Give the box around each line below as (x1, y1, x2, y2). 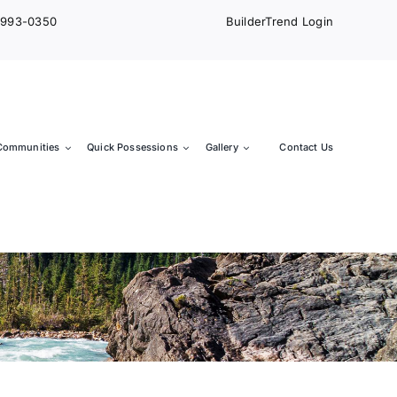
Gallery (205, 141, 238, 154)
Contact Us (279, 141, 334, 154)
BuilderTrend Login (225, 14, 334, 28)
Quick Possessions (87, 141, 178, 154)
